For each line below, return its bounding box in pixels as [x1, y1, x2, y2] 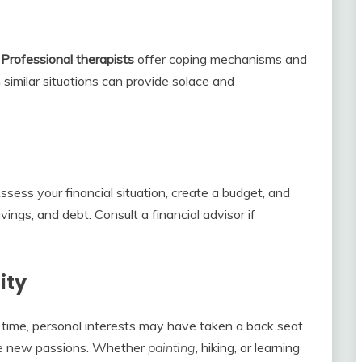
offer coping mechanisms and [134, 50, 307, 67]
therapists [76, 50, 134, 67]
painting [148, 339, 196, 356]
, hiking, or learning [196, 339, 300, 356]
